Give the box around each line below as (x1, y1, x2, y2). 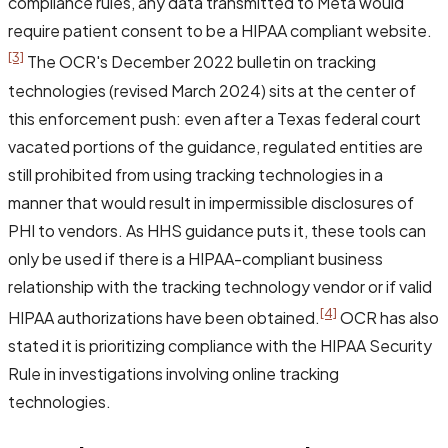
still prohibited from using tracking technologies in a (8, 163, 383, 185)
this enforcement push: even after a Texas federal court (8, 107, 421, 129)
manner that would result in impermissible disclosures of (8, 191, 414, 213)
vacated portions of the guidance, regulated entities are (8, 135, 423, 157)
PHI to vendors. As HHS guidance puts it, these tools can (8, 219, 426, 241)
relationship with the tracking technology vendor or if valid (8, 275, 432, 297)
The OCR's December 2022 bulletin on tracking (24, 51, 376, 73)
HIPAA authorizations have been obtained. (8, 307, 320, 329)
